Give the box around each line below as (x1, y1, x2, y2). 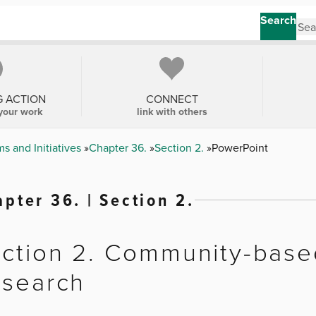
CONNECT (145, 91, 198, 107)
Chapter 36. (89, 140, 150, 155)
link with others (136, 104, 207, 119)
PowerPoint (212, 140, 268, 155)
